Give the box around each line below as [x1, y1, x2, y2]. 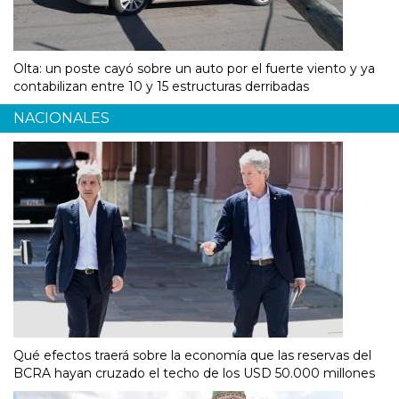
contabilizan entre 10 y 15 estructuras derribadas [13, 78, 309, 95]
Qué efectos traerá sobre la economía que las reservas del [13, 347, 371, 364]
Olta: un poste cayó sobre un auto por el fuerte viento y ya [13, 61, 375, 77]
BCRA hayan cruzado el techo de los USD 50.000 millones [13, 365, 375, 382]
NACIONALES [13, 110, 110, 127]
